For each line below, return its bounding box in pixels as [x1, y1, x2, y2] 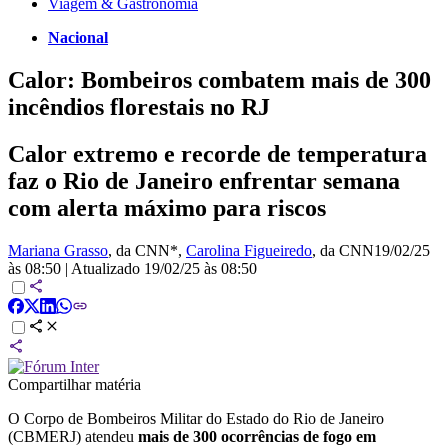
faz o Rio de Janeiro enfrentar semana [8, 167, 400, 194]
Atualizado [71, 259, 144, 277]
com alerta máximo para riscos [8, 194, 326, 221]
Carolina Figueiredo [186, 241, 312, 259]
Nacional [48, 28, 108, 46]
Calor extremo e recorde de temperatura [8, 140, 427, 167]
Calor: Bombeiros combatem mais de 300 [8, 66, 431, 93]
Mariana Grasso [8, 241, 108, 259]
